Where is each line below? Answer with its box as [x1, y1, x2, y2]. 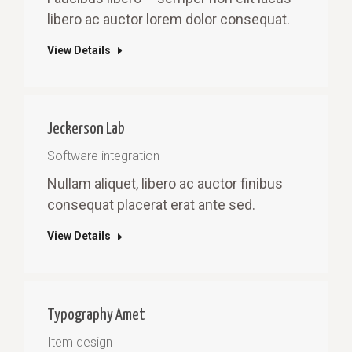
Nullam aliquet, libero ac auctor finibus [47, 175, 283, 192]
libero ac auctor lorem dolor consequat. [47, 11, 290, 27]
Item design [47, 334, 112, 350]
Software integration [47, 148, 159, 164]
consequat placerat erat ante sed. [47, 196, 255, 214]
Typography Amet [47, 306, 145, 323]
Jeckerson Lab [47, 121, 125, 137]
